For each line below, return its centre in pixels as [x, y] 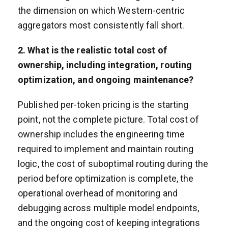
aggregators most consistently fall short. [101, 25]
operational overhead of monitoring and [98, 193]
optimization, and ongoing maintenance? [106, 79]
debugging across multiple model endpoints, [109, 208]
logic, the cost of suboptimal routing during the [113, 163]
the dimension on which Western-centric [101, 10]
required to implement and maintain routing [106, 149]
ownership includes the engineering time [101, 134]
